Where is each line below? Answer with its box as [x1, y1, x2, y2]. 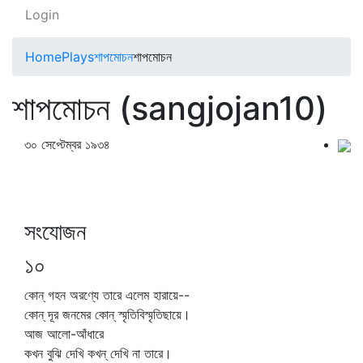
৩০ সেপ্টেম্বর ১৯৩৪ [24, 136, 114, 152]
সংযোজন [24, 218, 86, 246]
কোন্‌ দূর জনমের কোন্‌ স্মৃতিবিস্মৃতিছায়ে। [24, 306, 190, 322]
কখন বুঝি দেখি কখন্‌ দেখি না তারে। [24, 345, 172, 361]
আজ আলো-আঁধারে [24, 326, 104, 342]
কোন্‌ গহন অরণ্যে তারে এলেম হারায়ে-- [24, 287, 190, 303]
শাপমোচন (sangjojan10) [12, 88, 327, 128]
